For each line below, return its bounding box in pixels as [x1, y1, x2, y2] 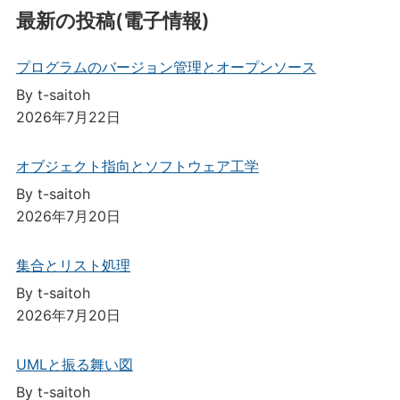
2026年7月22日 [15, 107, 121, 126]
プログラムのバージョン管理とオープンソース [15, 57, 316, 76]
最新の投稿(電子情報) [15, 8, 210, 32]
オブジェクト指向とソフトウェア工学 [15, 156, 259, 175]
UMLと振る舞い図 [15, 354, 133, 373]
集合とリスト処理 [15, 255, 130, 274]
